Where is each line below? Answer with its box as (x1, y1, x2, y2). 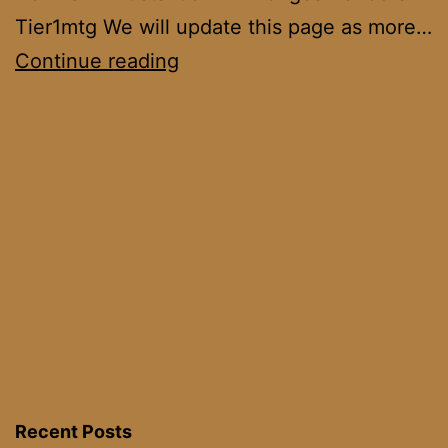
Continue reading (15, 49, 179, 73)
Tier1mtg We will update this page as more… (15, 15, 432, 39)
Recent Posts (15, 420, 132, 442)
